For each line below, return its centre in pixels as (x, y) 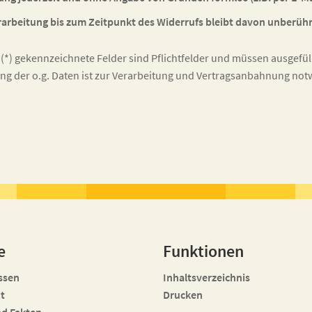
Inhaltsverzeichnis (206, 277)
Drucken (183, 295)
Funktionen (203, 251)
